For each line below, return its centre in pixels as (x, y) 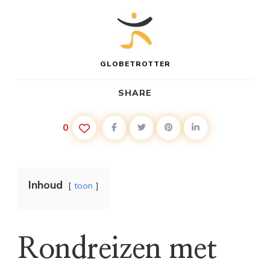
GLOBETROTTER (135, 64)
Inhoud (46, 185)
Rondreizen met (117, 250)
